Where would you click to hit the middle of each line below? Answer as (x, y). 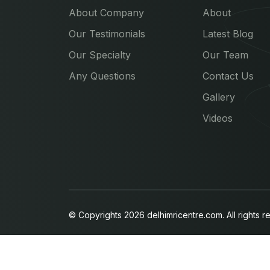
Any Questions (102, 76)
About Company (106, 12)
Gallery (218, 97)
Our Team (225, 55)
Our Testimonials (107, 33)
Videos (217, 118)
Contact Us (228, 76)
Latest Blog (228, 33)
